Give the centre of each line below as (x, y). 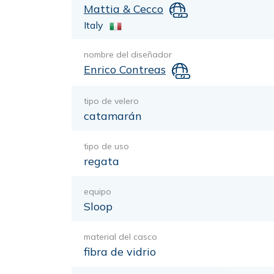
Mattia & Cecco (124, 9)
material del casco (120, 236)
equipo (98, 191)
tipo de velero (111, 101)
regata (102, 161)
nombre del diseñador (128, 55)
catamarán (113, 116)
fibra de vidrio (120, 251)
